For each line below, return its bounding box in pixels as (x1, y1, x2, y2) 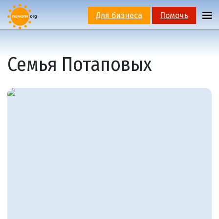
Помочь (159, 11, 188, 20)
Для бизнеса (95, 11, 142, 20)
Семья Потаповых (7, 52, 152, 76)
